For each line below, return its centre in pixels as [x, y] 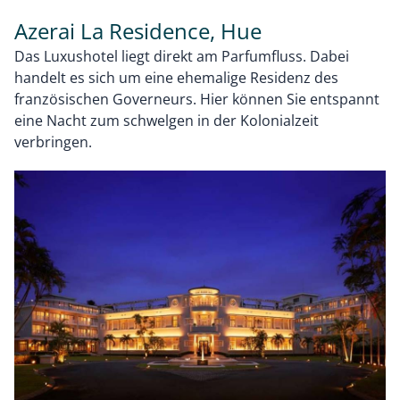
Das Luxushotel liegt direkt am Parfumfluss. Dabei [182, 57]
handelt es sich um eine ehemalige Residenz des [176, 78]
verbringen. [53, 142]
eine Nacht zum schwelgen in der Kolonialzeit [167, 121]
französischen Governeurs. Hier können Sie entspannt [197, 100]
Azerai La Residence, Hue [138, 31]
